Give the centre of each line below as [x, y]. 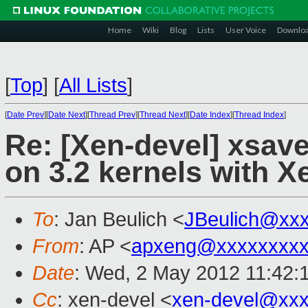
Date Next [67, 115]
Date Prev [25, 115]
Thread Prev [112, 115]
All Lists [93, 85]
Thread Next [163, 115]
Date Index [210, 115]
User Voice [246, 30]
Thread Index [259, 115]
